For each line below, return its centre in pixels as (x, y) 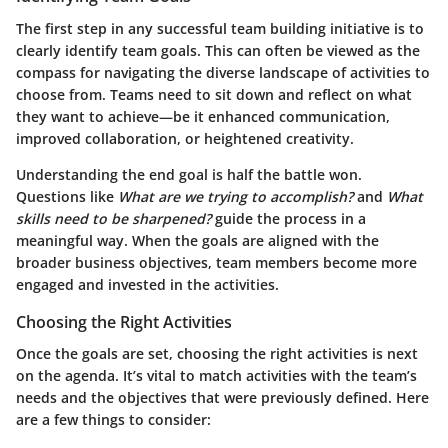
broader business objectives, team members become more (216, 262)
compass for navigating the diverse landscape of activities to (223, 72)
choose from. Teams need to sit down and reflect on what (214, 94)
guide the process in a (288, 218)
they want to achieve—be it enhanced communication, (203, 116)
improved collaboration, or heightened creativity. (185, 138)
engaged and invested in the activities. (147, 284)
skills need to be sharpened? (113, 218)
